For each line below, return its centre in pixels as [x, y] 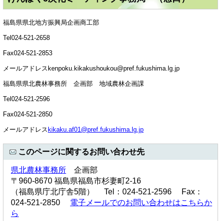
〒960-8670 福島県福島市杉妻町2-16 [76, 181]
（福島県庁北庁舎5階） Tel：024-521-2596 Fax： [107, 191]
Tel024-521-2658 [30, 37]
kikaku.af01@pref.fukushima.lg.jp [96, 129]
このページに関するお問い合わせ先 [81, 151]
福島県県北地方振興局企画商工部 [59, 22]
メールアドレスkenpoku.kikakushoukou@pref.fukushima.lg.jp [91, 68]
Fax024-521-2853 [31, 53]
